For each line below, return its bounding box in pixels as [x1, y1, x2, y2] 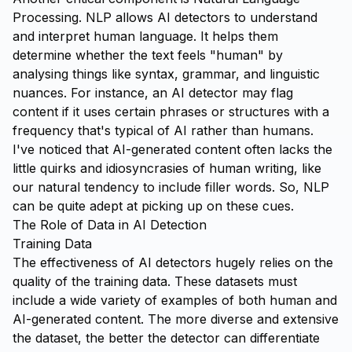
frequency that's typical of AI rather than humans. [13, 123, 313, 138]
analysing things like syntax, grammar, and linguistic [13, 66, 320, 82]
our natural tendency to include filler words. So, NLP [13, 179, 329, 195]
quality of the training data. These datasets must [13, 273, 297, 289]
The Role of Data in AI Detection [13, 217, 207, 233]
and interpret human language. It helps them [13, 28, 278, 44]
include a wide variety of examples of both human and [13, 292, 337, 308]
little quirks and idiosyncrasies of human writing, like [13, 160, 321, 176]
